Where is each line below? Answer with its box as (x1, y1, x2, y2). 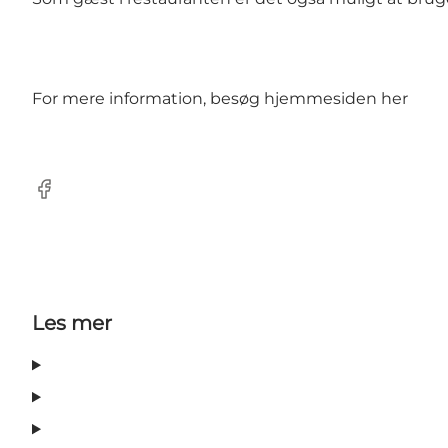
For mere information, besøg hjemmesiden (32, 89, 381, 109)
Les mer (32, 311, 112, 336)
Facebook (31, 189, 110, 209)
